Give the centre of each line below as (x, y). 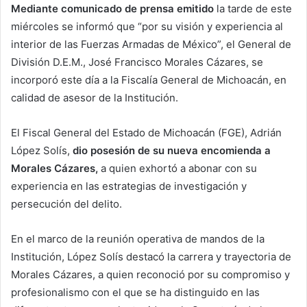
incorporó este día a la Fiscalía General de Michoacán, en (149, 79)
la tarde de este (253, 8)
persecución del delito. (66, 204)
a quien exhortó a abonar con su (177, 168)
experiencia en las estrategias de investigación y (129, 186)
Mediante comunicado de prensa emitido (112, 8)
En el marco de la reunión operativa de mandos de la (138, 238)
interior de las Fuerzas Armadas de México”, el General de (151, 44)
